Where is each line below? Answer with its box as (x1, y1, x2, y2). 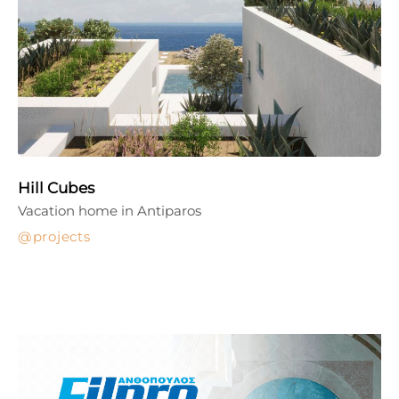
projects (32, 227, 91, 245)
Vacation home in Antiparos (18, 201, 201, 219)
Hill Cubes (18, 178, 94, 197)
